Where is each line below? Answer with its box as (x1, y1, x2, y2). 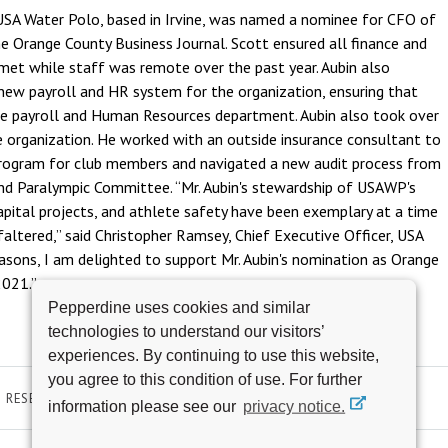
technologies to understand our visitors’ (48, 322, 324, 340)
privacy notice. (243, 397, 346, 415)
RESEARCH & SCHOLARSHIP (6, 390, 169, 407)
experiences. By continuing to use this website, (48, 346, 379, 364)
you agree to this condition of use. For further (48, 370, 362, 388)
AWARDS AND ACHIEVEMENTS (182, 390, 366, 407)
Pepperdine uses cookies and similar (48, 298, 310, 316)
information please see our (48, 397, 240, 415)
